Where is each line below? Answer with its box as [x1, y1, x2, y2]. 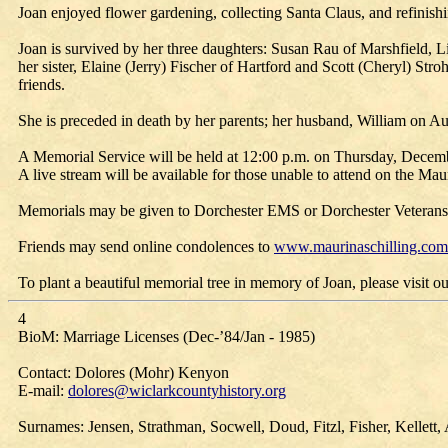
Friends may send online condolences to [18, 238, 274, 255]
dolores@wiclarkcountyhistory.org [68, 382, 286, 399]
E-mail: [18, 382, 68, 399]
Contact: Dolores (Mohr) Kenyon [18, 364, 229, 381]
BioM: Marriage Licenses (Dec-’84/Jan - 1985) [18, 328, 315, 345]
